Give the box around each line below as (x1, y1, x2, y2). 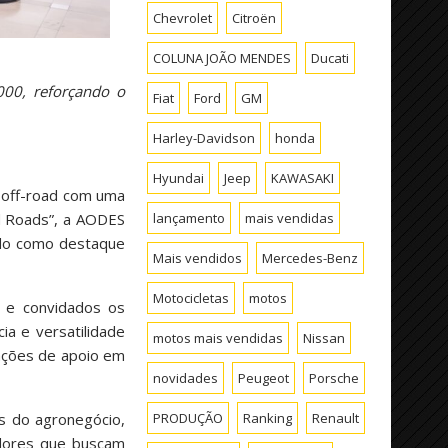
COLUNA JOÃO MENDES (153, 48, 292, 67)
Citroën (232, 8, 277, 27)
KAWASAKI (271, 168, 335, 187)
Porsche (309, 368, 360, 387)
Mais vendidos (153, 248, 243, 267)
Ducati (311, 48, 350, 67)
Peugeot (238, 368, 290, 387)
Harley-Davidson (153, 128, 256, 147)
